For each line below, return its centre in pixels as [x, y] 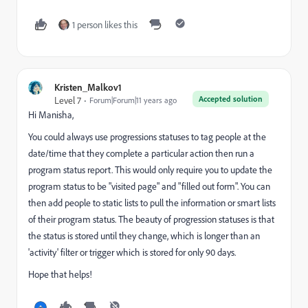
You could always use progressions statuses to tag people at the [147, 136]
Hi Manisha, [51, 114]
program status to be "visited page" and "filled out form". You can [149, 186]
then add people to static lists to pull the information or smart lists [152, 202]
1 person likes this [105, 24]
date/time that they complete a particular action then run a [141, 153]
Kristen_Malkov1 [88, 87]
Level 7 [68, 100]
